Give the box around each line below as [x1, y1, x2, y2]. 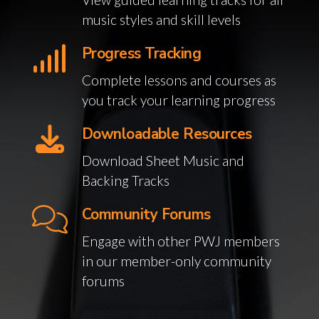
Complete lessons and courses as [82, 72, 276, 88]
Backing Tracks [82, 172, 169, 189]
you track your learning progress [82, 92, 276, 108]
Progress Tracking [82, 43, 202, 63]
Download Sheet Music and [82, 152, 244, 169]
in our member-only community [82, 253, 271, 269]
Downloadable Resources [82, 124, 252, 144]
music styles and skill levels [82, 11, 241, 28]
